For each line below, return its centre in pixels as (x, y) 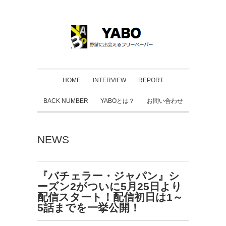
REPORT (151, 80)
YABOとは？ (117, 101)
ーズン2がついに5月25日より (110, 186)
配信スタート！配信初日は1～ (110, 197)
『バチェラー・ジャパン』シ (108, 176)
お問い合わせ (165, 101)
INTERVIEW (109, 80)
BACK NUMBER (66, 101)
